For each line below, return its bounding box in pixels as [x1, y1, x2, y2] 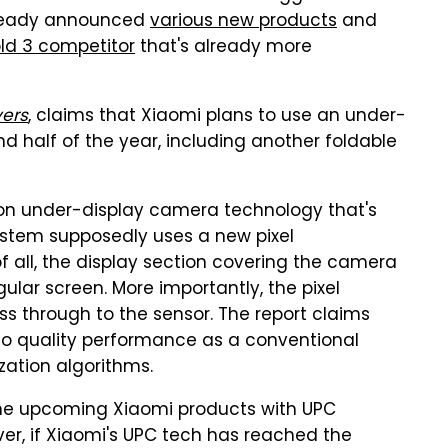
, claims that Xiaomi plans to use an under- [28, 103, 406, 131]
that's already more [135, 34, 312, 62]
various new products [150, 8, 337, 36]
